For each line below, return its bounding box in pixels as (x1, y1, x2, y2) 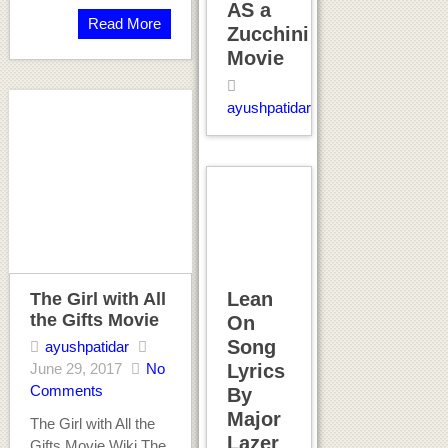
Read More (87, 14, 161, 32)
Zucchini (226, 22, 309, 45)
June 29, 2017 (29, 359, 122, 377)
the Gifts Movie (29, 309, 159, 330)
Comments (29, 381, 103, 399)
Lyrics (226, 359, 285, 382)
